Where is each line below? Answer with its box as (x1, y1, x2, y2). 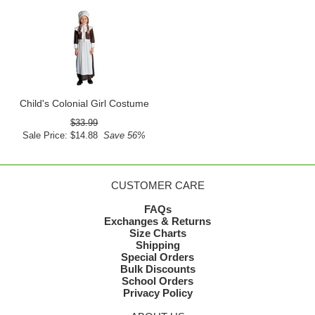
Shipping (135, 239, 180, 252)
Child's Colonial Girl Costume (19, 98, 149, 110)
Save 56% (98, 130, 146, 141)
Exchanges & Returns (104, 215, 211, 228)
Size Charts (129, 227, 186, 240)
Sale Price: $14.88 (22, 130, 98, 141)
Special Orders (121, 251, 194, 264)
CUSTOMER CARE (110, 179, 205, 192)
